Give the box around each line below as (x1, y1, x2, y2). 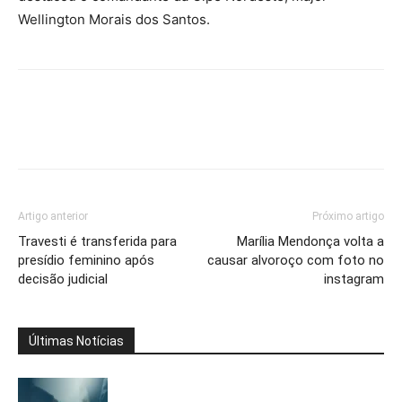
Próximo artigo (312, 210, 384, 223)
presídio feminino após (18, 252, 154, 268)
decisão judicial (18, 271, 108, 287)
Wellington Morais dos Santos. (18, 11, 210, 28)
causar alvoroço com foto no (207, 252, 384, 268)
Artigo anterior (18, 210, 88, 223)
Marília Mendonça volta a (237, 233, 384, 249)
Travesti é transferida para (18, 233, 177, 249)
